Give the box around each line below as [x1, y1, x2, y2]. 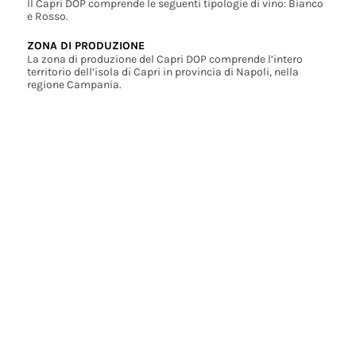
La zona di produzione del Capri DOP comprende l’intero [26, 52, 303, 67]
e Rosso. [26, 10, 68, 24]
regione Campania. [26, 78, 122, 92]
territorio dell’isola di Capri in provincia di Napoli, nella [26, 65, 299, 79]
